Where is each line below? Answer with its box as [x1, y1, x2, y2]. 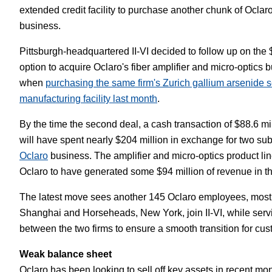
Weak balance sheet [19, 249, 112, 259]
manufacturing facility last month [19, 93, 157, 104]
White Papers [135, 15, 186, 24]
